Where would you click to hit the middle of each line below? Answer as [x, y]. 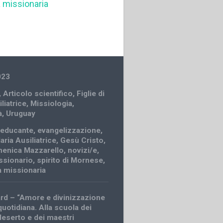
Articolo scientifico [38, 93]
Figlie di [91, 93]
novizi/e [83, 150]
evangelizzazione [69, 130]
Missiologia [52, 103]
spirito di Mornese [70, 160]
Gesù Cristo [82, 140]
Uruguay [21, 113]
